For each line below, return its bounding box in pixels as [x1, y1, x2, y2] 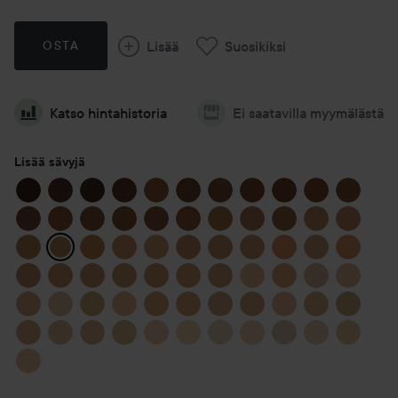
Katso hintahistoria [50, 104, 167, 122]
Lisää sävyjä [14, 155, 85, 169]
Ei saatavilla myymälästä [233, 104, 384, 122]
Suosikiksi [225, 36, 287, 55]
